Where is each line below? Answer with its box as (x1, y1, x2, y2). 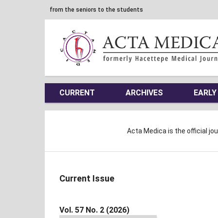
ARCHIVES (126, 88, 163, 97)
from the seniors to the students (50, 6, 143, 13)
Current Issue (59, 173, 114, 183)
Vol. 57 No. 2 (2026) (59, 205, 129, 215)
